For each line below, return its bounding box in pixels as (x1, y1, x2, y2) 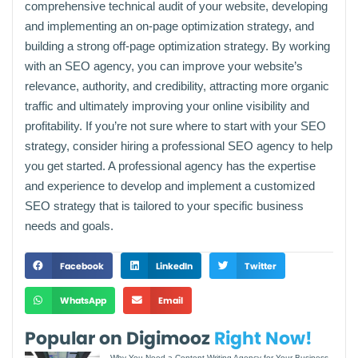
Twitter (245, 259, 277, 272)
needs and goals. (25, 218, 113, 233)
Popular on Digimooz (25, 326, 214, 352)
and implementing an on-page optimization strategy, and (25, 18, 314, 33)
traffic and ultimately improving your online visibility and (25, 98, 309, 113)
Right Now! (214, 326, 312, 352)
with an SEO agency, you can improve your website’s (25, 58, 303, 73)
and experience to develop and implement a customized (25, 178, 315, 193)
